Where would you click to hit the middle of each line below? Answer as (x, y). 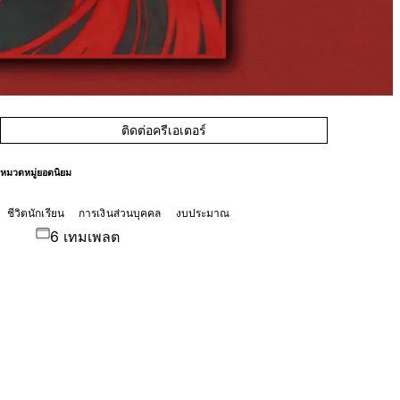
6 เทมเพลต (84, 236)
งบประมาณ (203, 212)
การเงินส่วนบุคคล (120, 212)
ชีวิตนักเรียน (35, 212)
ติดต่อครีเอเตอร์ (164, 130)
